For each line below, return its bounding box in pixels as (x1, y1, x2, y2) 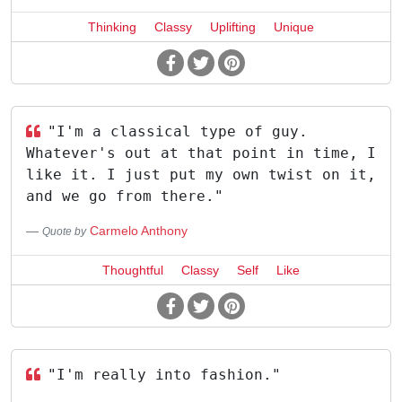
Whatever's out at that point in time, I (26, 144, 376, 162)
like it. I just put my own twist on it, (26, 166, 376, 183)
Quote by (42, 225, 86, 238)
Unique (274, 20, 314, 34)
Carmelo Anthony (90, 223, 188, 238)
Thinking (88, 20, 136, 34)
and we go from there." (26, 188, 223, 205)
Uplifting (210, 20, 256, 34)
